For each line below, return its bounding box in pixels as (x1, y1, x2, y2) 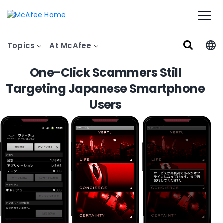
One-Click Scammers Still (29, 64, 182, 81)
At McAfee (49, 40, 94, 51)
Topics (7, 40, 37, 51)
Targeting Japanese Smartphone (6, 80, 205, 97)
